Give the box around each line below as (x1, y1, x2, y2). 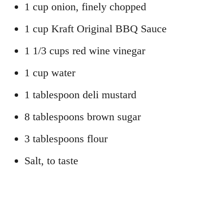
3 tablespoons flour (24, 132, 108, 145)
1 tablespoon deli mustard (24, 88, 136, 101)
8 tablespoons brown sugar (24, 110, 141, 123)
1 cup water (24, 66, 75, 79)
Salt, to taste (24, 154, 78, 167)
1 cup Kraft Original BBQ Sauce (24, 22, 167, 35)
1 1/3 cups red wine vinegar (24, 44, 145, 57)
